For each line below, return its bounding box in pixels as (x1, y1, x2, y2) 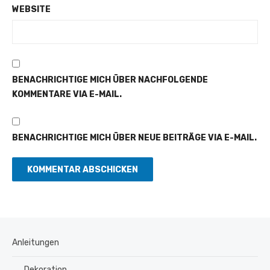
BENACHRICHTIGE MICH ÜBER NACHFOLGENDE (12, 75, 208, 86)
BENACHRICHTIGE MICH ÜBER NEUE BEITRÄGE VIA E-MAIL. (12, 133, 257, 143)
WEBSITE (12, 4, 51, 15)
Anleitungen (12, 237, 59, 248)
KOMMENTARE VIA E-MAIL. (12, 89, 122, 100)
